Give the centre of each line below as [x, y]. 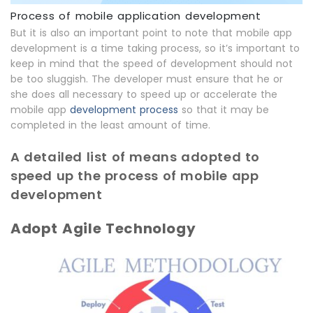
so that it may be [224, 110]
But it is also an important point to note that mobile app [151, 33]
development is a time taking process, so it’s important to [155, 48]
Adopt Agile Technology [103, 228]
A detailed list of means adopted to [136, 157]
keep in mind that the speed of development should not [152, 64]
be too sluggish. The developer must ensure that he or [147, 79]
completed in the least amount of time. [110, 125]
